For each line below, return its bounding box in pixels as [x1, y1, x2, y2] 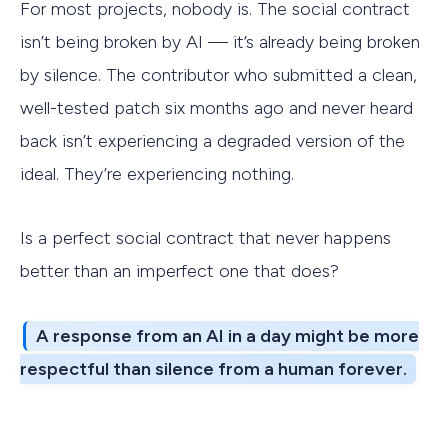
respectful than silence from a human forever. [20, 357, 407, 380]
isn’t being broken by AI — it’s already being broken [20, 30, 420, 53]
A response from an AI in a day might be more [36, 324, 420, 347]
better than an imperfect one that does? [20, 260, 339, 283]
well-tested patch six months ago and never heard [20, 96, 413, 119]
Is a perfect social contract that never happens [20, 227, 391, 250]
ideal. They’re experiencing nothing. [20, 162, 294, 185]
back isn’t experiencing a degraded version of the [20, 129, 405, 152]
